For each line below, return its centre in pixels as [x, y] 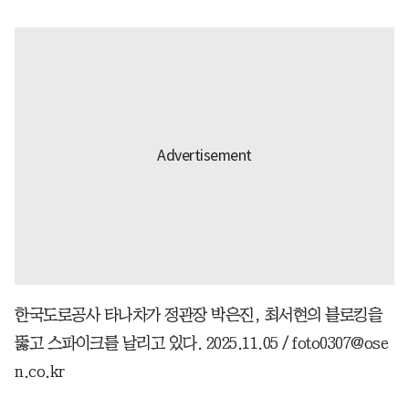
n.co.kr [40, 371]
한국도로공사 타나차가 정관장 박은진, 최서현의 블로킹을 [198, 315]
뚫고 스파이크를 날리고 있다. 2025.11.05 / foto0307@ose [201, 343]
